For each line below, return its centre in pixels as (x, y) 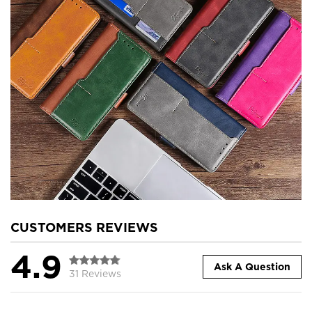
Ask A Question (252, 267)
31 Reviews (95, 273)
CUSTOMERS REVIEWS (84, 227)
